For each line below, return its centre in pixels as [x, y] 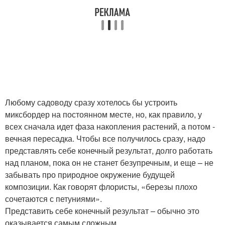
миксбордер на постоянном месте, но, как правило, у [103, 114]
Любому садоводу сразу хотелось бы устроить [91, 102]
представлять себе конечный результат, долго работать [109, 150]
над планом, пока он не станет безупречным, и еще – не [109, 162]
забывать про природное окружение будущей [90, 174]
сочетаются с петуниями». [53, 198]
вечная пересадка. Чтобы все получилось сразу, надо [105, 138]
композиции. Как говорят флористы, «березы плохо [101, 186]
